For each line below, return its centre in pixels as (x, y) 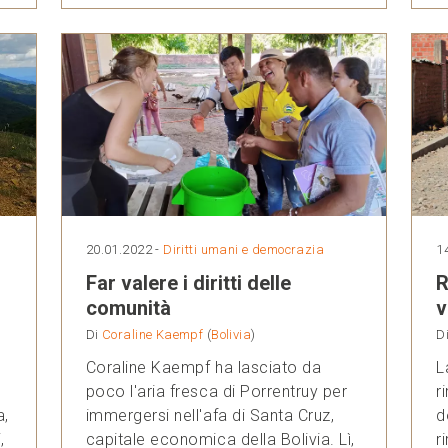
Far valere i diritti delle (188, 283)
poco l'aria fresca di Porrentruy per (216, 392)
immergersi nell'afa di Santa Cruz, (210, 416)
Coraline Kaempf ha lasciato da (203, 368)
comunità (128, 308)
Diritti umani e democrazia (244, 250)
